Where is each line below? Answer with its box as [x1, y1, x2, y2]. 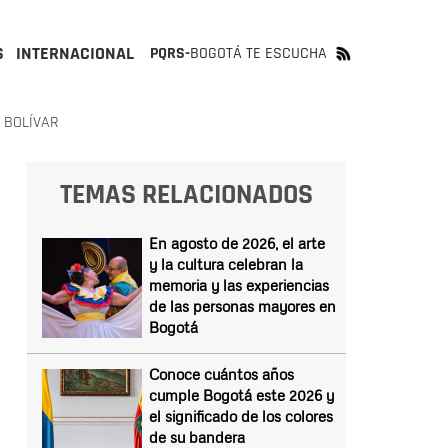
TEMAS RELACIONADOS [59, 177, 313, 213]
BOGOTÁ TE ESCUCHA [190, 43, 327, 64]
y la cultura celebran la [148, 255, 303, 273]
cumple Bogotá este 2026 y [148, 386, 334, 404]
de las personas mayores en [148, 297, 336, 315]
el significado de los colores [148, 407, 333, 425]
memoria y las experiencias [148, 276, 329, 294]
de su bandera [148, 428, 245, 446]
